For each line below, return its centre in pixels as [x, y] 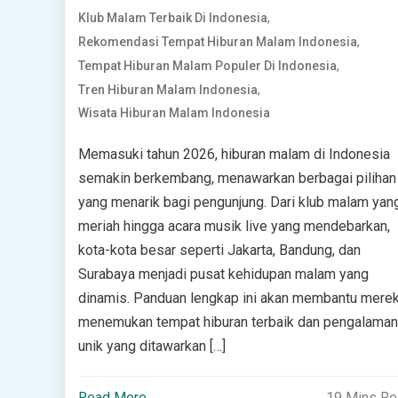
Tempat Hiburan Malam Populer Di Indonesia [207, 66]
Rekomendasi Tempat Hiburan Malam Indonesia [217, 42]
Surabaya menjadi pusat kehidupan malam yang [223, 275]
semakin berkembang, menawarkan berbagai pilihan [237, 179]
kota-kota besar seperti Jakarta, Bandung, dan [219, 251]
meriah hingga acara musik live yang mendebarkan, [234, 227]
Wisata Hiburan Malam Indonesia [174, 113]
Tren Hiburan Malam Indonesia [167, 90]
